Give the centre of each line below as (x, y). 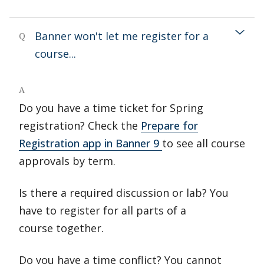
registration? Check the (80, 126)
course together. (61, 228)
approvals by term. (67, 161)
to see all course (204, 143)
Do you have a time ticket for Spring (111, 108)
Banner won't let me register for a (122, 36)
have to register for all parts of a (103, 210)
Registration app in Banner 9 (90, 143)
